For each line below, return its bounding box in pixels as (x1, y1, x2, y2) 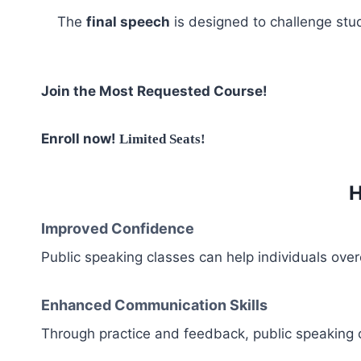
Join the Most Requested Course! (41, 82, 268, 99)
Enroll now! (41, 130, 119, 147)
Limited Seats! (119, 131, 209, 147)
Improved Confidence (41, 219, 194, 237)
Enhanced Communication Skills (41, 296, 268, 313)
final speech (86, 13, 170, 30)
